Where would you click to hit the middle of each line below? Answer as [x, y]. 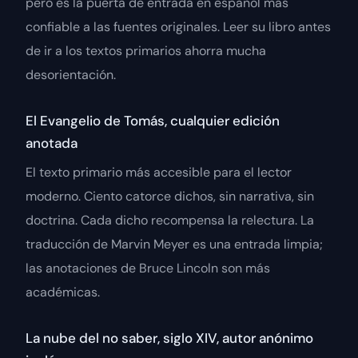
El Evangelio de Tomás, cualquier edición [153, 121]
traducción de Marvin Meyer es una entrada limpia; [174, 245]
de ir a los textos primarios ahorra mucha [146, 51]
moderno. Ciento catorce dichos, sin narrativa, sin [170, 197]
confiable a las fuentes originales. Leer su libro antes [178, 27]
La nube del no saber [91, 338]
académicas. [63, 292]
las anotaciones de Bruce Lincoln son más [148, 268]
